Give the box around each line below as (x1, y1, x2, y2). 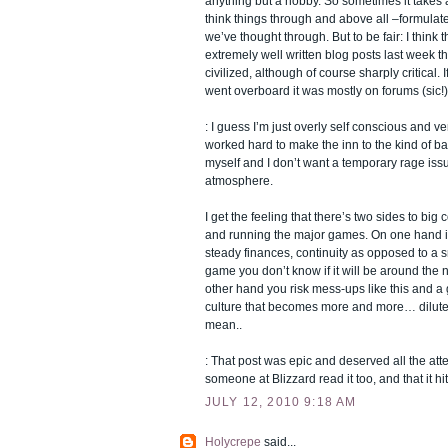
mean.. (205, 317, 242, 332)
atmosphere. (205, 173, 273, 188)
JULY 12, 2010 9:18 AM (205, 394, 357, 409)
